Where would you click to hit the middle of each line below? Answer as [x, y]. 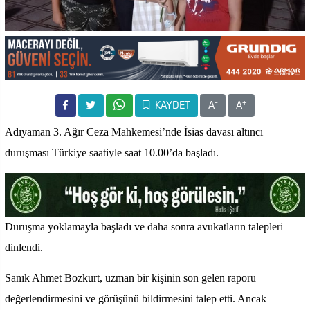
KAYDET [171, 106]
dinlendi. [24, 248]
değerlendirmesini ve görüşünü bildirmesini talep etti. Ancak [136, 299]
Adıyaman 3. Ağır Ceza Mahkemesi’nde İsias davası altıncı [134, 132]
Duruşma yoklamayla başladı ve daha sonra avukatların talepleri [144, 227]
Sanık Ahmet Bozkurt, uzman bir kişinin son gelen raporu [130, 278]
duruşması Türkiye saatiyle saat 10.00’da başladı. [112, 153]
